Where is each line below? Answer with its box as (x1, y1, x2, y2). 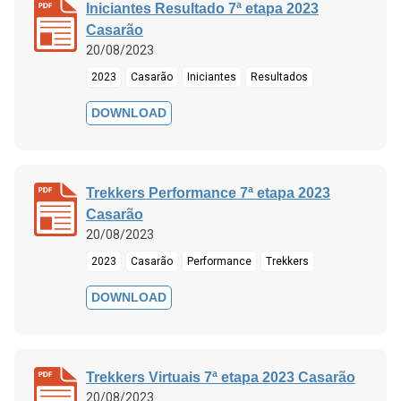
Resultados (251, 70, 308, 83)
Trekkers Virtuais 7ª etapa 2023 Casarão (86, 369, 355, 385)
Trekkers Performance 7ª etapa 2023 (86, 184, 330, 200)
